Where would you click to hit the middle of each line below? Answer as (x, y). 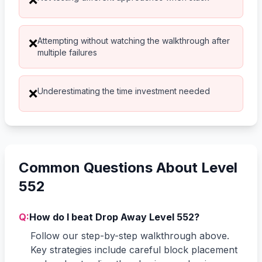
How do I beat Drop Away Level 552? (114, 217)
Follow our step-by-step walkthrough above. (130, 235)
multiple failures (67, 52)
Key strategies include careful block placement (134, 249)
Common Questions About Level (128, 167)
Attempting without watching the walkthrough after (134, 40)
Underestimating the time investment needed (124, 91)
